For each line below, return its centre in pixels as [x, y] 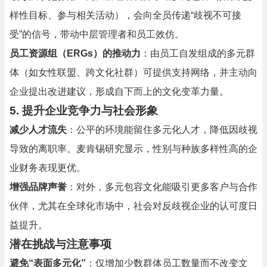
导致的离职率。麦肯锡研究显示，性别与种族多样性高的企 [133, 149]
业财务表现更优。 [48, 168]
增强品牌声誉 [38, 187]
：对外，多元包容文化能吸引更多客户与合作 [162, 187]
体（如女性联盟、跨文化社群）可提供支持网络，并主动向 [133, 72]
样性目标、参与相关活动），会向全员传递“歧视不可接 [125, 15]
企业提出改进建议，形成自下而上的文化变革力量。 [119, 91]
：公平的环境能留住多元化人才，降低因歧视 [162, 130]
